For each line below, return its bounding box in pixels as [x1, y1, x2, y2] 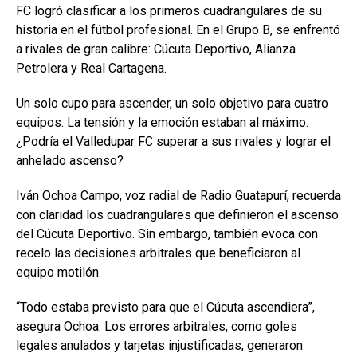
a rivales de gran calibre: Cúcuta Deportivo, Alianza [16, 41, 296, 57]
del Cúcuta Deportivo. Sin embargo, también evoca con [16, 226, 318, 241]
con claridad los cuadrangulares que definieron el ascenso [16, 206, 339, 222]
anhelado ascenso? [16, 152, 124, 168]
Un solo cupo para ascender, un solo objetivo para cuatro [16, 95, 328, 111]
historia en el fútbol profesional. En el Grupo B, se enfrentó [16, 22, 340, 37]
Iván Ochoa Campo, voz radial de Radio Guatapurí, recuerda [16, 187, 341, 203]
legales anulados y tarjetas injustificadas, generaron [16, 337, 303, 353]
